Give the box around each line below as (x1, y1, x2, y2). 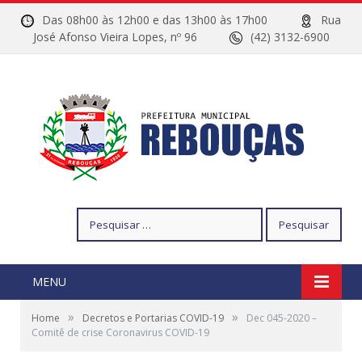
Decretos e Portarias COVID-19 (82, 311, 224, 325)
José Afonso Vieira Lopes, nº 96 (32, 29, 229, 44)
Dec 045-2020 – (246, 311, 317, 325)
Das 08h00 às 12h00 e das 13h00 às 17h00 (42, 12, 300, 27)
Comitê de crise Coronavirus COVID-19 (32, 326, 209, 339)
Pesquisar (76, 208, 127, 223)
